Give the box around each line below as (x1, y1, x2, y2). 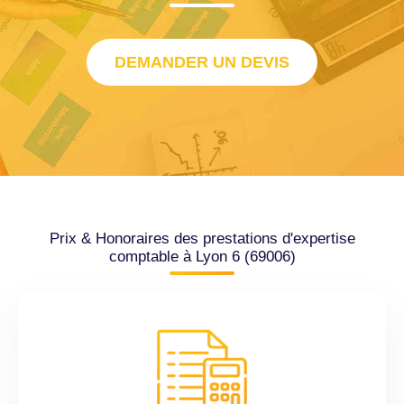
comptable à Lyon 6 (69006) (108, 248, 296, 266)
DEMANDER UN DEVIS (115, 53, 289, 72)
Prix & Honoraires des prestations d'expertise (49, 230, 355, 248)
